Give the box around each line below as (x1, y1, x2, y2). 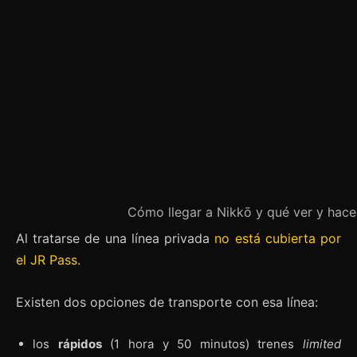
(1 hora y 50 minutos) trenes (101, 335, 303, 351)
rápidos (57, 335, 102, 351)
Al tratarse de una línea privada (16, 229, 210, 246)
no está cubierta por (210, 229, 342, 246)
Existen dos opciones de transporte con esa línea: (16, 293, 318, 310)
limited (303, 335, 341, 351)
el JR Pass (16, 251, 77, 268)
